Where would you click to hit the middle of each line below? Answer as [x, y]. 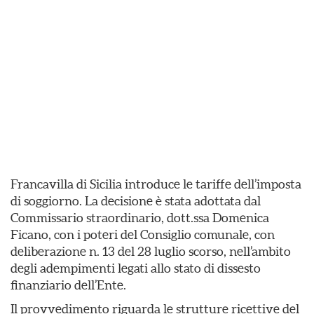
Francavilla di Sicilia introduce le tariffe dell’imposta [156, 184]
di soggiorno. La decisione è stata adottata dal [136, 201]
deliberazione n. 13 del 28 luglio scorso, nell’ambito [151, 251]
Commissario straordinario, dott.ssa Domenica [140, 218]
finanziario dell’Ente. [68, 285]
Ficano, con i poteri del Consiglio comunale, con [143, 234]
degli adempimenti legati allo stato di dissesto [136, 268]
